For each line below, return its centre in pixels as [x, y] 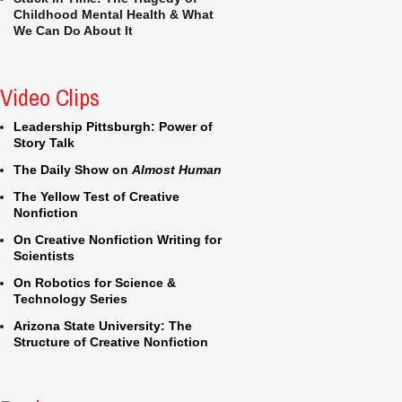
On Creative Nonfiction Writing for [118, 240]
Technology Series [70, 299]
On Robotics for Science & [95, 283]
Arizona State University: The [103, 326]
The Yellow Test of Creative [96, 197]
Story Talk [44, 143]
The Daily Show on [73, 170]
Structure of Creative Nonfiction [111, 342]
